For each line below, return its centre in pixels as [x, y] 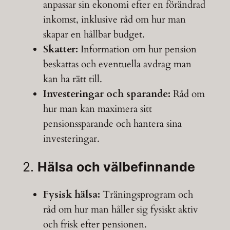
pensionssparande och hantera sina [112, 123]
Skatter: [60, 49]
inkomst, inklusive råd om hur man [114, 19]
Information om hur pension [137, 49]
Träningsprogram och [146, 195]
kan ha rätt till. [72, 79]
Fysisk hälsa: [71, 195]
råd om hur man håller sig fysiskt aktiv [120, 210]
